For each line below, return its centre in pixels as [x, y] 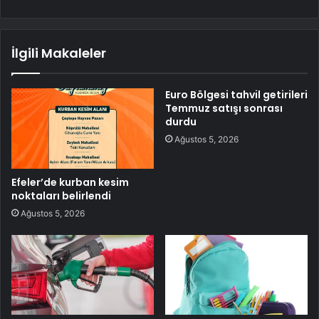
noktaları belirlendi [61, 195]
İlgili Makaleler [59, 53]
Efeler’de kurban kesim [70, 182]
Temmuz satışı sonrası [224, 108]
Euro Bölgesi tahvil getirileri [236, 94]
